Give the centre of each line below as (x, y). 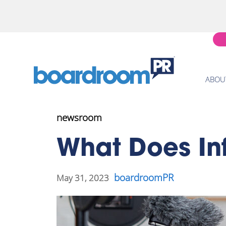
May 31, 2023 (83, 178)
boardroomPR (144, 178)
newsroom (79, 118)
